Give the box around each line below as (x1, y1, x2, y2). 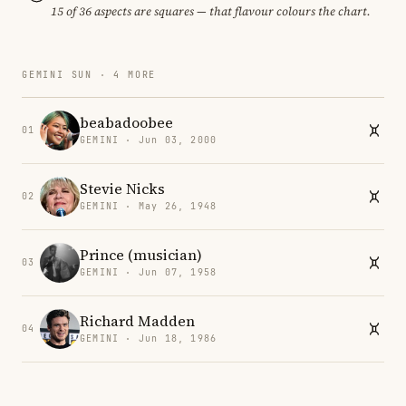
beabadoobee (80, 112, 173, 133)
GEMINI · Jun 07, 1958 (80, 266, 217, 279)
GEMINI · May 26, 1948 (80, 200, 217, 213)
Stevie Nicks (80, 179, 165, 199)
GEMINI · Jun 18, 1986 (80, 333, 217, 345)
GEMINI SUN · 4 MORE (22, 68, 157, 81)
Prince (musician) (80, 245, 202, 266)
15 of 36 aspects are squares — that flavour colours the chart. (51, 3, 371, 19)
